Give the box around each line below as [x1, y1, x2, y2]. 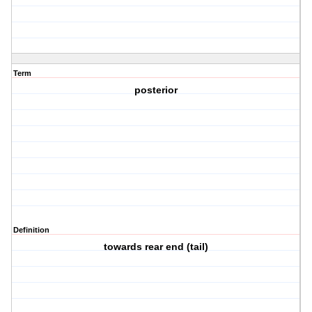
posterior [134, 84, 178, 96]
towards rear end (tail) [104, 241, 209, 253]
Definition [13, 226, 49, 235]
